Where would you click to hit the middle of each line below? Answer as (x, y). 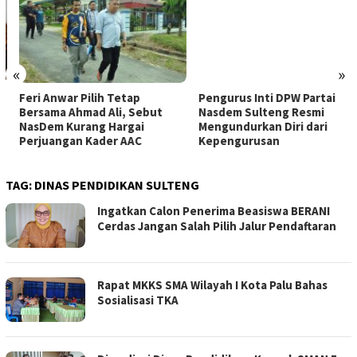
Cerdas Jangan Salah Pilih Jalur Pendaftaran (217, 226)
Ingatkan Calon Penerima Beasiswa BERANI (214, 211)
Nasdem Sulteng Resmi (247, 112)
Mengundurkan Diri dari (249, 127)
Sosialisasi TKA (138, 300)
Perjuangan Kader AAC (67, 141)
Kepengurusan (225, 141)
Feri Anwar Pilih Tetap (66, 98)
